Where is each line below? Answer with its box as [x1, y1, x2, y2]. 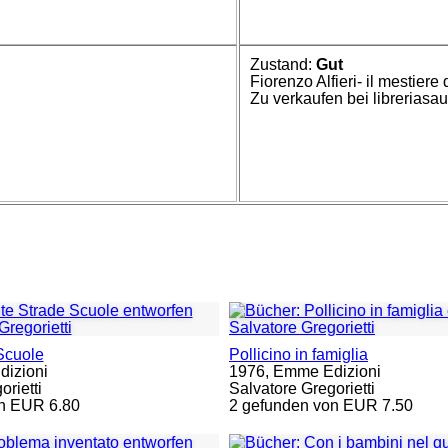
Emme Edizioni [273, 363, 381, 380]
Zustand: [250, 56, 317, 74]
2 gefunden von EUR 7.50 [229, 397, 413, 414]
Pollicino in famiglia [229, 346, 368, 363]
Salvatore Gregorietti [229, 380, 375, 397]
